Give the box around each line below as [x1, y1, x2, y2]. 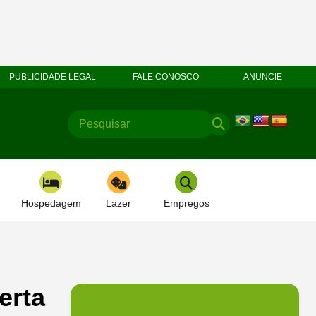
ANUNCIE [243, 72, 282, 82]
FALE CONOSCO [132, 72, 199, 82]
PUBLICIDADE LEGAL [9, 72, 97, 82]
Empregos [163, 197, 209, 209]
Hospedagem [20, 197, 81, 209]
